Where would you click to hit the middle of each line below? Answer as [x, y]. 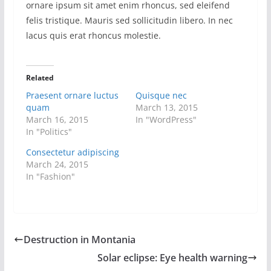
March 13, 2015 [166, 107]
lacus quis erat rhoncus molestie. [93, 35]
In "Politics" [49, 131]
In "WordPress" [166, 119]
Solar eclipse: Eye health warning [173, 257]
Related [40, 77]
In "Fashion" [50, 176]
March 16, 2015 [57, 119]
